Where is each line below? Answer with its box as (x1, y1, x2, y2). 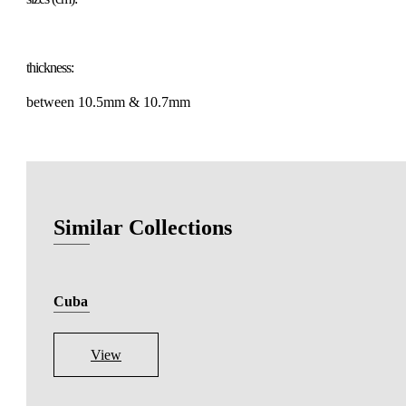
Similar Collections (53, 215, 232, 239)
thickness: (26, 60, 73, 75)
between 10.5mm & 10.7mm (26, 94, 190, 110)
